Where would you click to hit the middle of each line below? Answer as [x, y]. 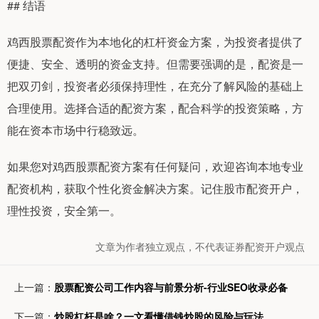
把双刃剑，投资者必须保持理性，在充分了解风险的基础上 [155, 86]
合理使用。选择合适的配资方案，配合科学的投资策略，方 [155, 108]
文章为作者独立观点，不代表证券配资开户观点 [200, 247]
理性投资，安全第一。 [64, 211]
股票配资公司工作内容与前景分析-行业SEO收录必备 [171, 287]
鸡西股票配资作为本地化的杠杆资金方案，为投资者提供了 [155, 42]
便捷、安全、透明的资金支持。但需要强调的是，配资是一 [155, 64]
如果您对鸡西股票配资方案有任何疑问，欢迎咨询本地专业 [155, 167]
